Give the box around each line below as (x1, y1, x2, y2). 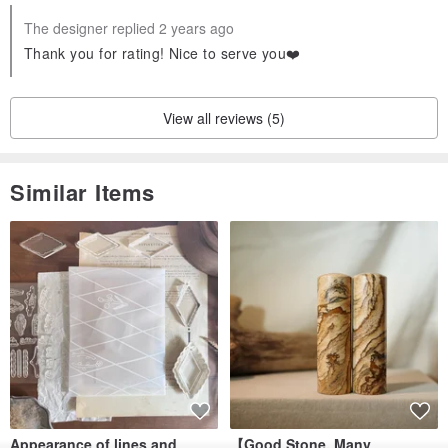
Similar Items (10, 176, 155, 209)
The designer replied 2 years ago (24, 18, 234, 39)
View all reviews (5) (163, 108, 285, 129)
